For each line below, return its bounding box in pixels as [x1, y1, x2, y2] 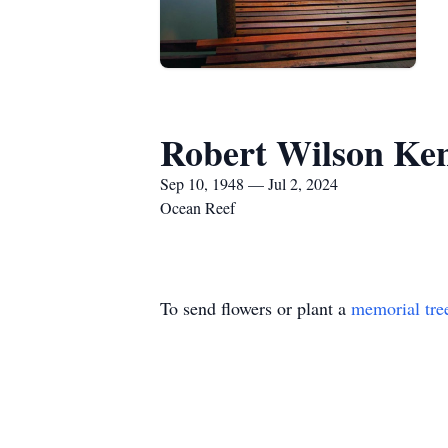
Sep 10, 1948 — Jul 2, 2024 [160, 173, 338, 194]
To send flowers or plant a [160, 296, 351, 320]
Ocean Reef [160, 197, 235, 218]
